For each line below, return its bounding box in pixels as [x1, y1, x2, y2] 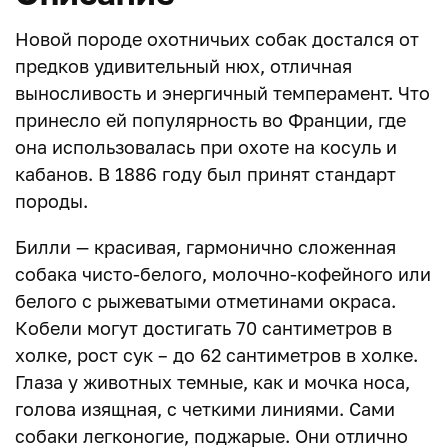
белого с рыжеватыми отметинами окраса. [15, 290, 396, 312]
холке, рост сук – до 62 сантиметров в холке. [15, 344, 418, 366]
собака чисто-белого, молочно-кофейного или [15, 263, 431, 285]
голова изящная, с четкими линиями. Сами [15, 398, 395, 420]
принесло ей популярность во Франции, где [15, 109, 406, 131]
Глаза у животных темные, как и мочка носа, [15, 371, 410, 393]
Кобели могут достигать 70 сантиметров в [15, 317, 392, 339]
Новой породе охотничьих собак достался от [15, 28, 419, 50]
